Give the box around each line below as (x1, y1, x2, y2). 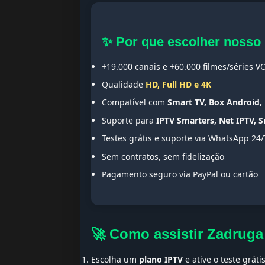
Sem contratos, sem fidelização (102, 150, 224, 162)
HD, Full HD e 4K (146, 79, 211, 90)
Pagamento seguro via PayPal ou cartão (102, 168, 258, 180)
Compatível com (102, 96, 167, 108)
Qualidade (102, 79, 146, 90)
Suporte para (102, 114, 156, 126)
